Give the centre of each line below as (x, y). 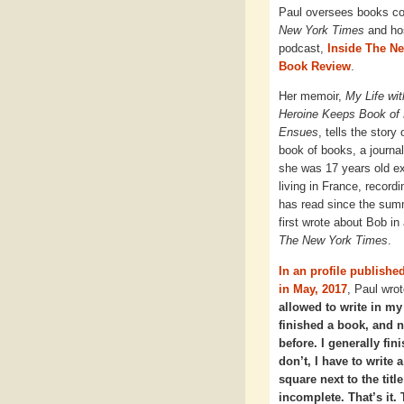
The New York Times (333, 241)
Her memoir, (312, 96)
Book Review (315, 66)
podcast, (303, 48)
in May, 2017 (313, 289)
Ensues (298, 133)
